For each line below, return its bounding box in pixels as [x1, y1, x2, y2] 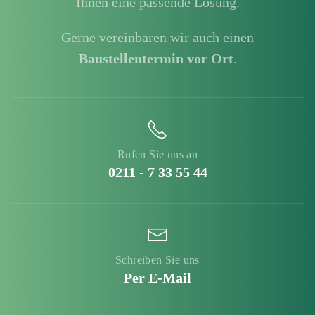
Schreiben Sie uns [115, 254, 200, 266]
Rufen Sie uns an [117, 148, 198, 161]
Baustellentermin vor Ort [78, 50, 233, 66]
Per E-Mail [124, 270, 191, 286]
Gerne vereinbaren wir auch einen [61, 29, 254, 45]
